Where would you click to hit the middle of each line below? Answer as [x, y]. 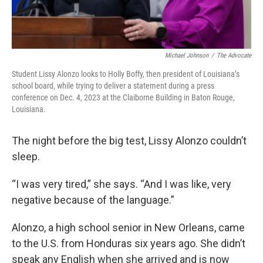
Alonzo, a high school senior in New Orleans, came [128, 228]
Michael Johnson [187, 56]
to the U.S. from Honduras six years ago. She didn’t [129, 244]
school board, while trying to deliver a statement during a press [113, 86]
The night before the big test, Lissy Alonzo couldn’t [129, 141]
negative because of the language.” [93, 200]
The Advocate [234, 56]
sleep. [26, 157]
